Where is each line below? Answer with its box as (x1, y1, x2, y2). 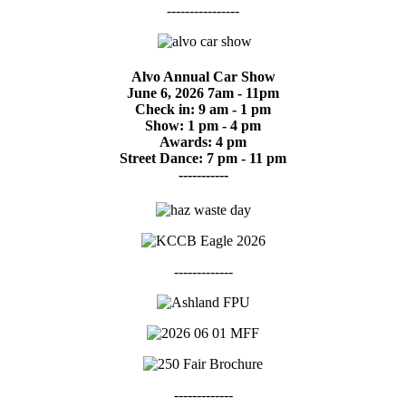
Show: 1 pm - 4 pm (145, 118, 261, 134)
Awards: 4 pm (159, 134, 246, 150)
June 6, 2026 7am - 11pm (127, 85, 279, 101)
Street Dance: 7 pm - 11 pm (120, 150, 286, 167)
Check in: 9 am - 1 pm (135, 101, 271, 118)
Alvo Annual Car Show (127, 69, 279, 85)
